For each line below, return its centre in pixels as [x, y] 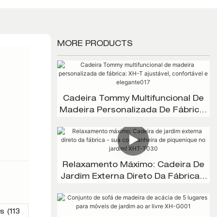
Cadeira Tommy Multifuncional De [133, 99]
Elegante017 [133, 134]
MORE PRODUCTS [95, 45]
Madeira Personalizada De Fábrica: [133, 111]
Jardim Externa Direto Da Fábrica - [133, 177]
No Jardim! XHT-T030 [133, 200]
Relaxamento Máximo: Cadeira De [133, 165]
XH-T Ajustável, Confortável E [133, 122]
